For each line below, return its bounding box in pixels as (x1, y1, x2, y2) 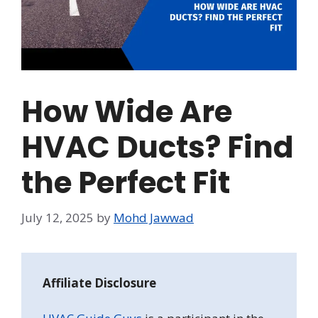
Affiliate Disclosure (43, 274, 156, 291)
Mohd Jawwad (114, 209, 194, 226)
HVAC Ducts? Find (21, 126, 294, 169)
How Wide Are (21, 91, 232, 133)
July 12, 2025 (21, 209, 94, 226)
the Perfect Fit (21, 162, 230, 204)
